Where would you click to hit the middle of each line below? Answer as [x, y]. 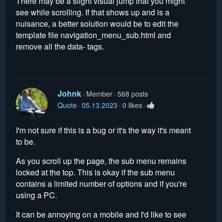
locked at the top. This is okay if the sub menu [95, 172]
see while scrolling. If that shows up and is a [93, 12]
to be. [26, 141]
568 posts [133, 93]
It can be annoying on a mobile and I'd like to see [101, 214]
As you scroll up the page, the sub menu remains [101, 161]
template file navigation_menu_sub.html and [93, 35]
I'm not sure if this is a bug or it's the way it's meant [103, 130]
